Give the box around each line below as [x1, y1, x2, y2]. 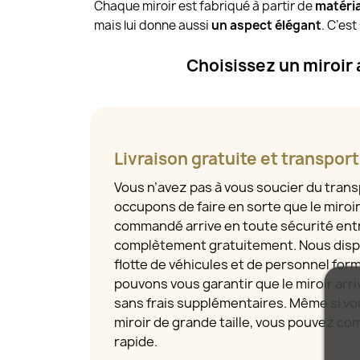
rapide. [114, 332, 158, 350]
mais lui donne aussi [94, 17, 212, 35]
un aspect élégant [211, 17, 322, 35]
